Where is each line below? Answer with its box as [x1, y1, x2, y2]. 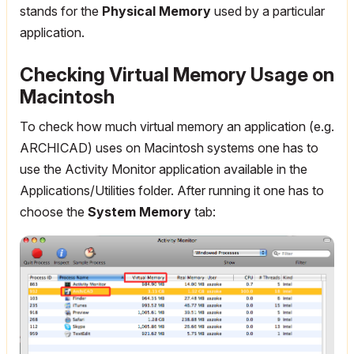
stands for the [20, 3, 102, 20]
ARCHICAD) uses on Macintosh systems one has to [20, 140, 318, 156]
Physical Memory [102, 3, 211, 20]
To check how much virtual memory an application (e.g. [20, 119, 334, 135]
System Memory [88, 204, 191, 220]
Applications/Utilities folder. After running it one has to [20, 183, 324, 199]
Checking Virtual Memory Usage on [20, 63, 334, 87]
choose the [20, 204, 88, 220]
